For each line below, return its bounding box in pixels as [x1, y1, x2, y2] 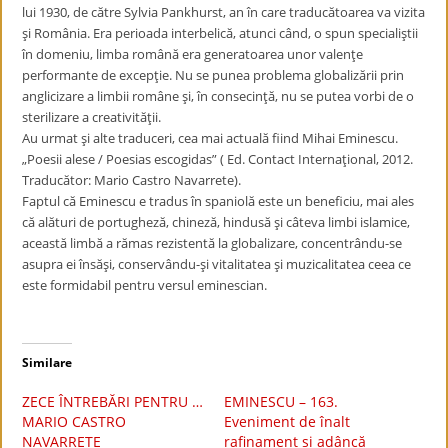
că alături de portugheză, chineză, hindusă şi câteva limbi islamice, [22, 213, 411, 231]
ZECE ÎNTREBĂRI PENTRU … [22, 392, 204, 411]
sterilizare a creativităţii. [22, 108, 162, 126]
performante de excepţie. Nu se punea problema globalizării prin [22, 66, 405, 84]
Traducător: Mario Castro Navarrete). [22, 171, 242, 189]
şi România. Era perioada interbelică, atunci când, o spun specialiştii [22, 24, 419, 42]
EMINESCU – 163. [224, 392, 338, 411]
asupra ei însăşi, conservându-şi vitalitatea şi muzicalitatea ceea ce [22, 255, 412, 273]
